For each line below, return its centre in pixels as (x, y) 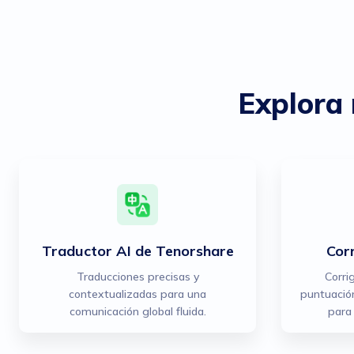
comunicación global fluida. (137, 311)
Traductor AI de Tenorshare (137, 251)
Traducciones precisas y (137, 277)
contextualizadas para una (137, 294)
